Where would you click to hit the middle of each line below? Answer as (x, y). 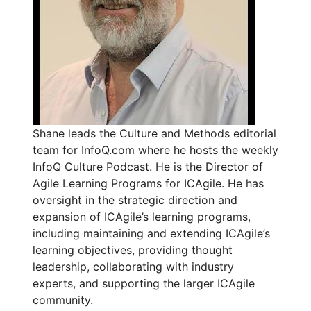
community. (63, 300)
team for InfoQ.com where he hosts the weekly (155, 150)
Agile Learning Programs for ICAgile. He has (148, 183)
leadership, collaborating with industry (133, 266)
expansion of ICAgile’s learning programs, (142, 216)
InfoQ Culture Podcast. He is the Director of (148, 166)
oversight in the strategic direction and (135, 200)
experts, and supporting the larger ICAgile (144, 283)
